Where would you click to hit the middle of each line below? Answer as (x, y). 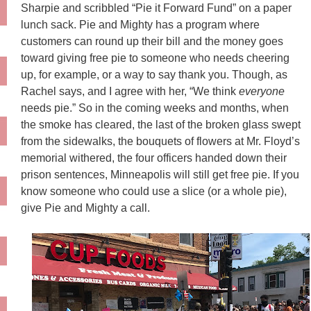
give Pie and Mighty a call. (87, 208)
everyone (262, 91)
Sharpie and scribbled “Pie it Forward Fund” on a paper (156, 8)
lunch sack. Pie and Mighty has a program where (140, 24)
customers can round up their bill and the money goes (152, 41)
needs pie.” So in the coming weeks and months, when (155, 108)
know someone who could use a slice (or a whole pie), (154, 191)
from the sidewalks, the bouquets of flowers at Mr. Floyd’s (160, 141)
